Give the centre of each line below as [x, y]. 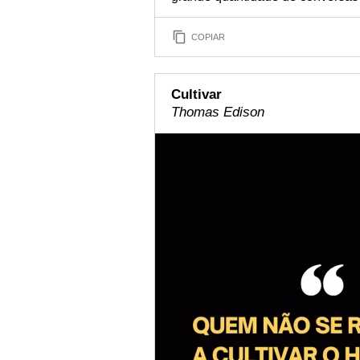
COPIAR [208, 37]
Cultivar [196, 94]
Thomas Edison [218, 112]
